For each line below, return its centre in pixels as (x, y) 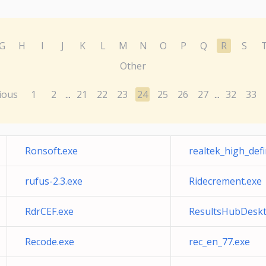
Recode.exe (50, 242)
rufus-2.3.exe (54, 181)
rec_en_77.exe (219, 242)
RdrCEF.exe (49, 211)
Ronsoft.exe (51, 151)
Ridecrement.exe (225, 181)
